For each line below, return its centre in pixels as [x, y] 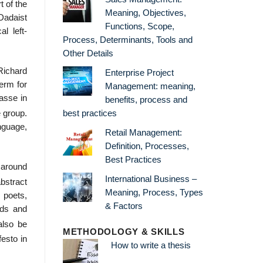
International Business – [151, 179]
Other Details [88, 53]
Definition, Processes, [147, 146]
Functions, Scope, [139, 26]
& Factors [124, 206]
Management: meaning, [150, 86]
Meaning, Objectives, [145, 13]
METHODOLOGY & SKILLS [124, 232]
